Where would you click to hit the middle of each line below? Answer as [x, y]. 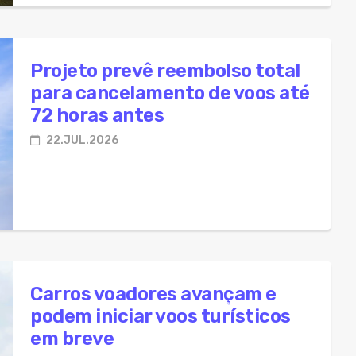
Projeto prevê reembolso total [165, 70]
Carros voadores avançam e [153, 294]
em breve [72, 338]
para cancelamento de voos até [170, 93]
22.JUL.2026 [81, 140]
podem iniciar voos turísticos [161, 316]
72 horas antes [97, 115]
